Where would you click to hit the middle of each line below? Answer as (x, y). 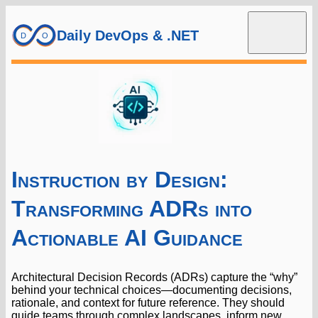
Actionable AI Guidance (127, 237)
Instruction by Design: (120, 179)
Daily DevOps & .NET (128, 35)
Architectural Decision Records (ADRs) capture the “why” (154, 278)
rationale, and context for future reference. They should (148, 303)
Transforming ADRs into (132, 208)
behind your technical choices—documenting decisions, (152, 290)
